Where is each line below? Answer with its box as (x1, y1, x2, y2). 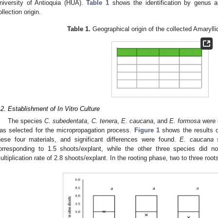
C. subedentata (44, 117, 88, 125)
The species (8, 117, 45, 125)
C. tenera (91, 117, 117, 125)
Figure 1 (134, 127, 160, 134)
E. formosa (169, 117, 200, 125)
